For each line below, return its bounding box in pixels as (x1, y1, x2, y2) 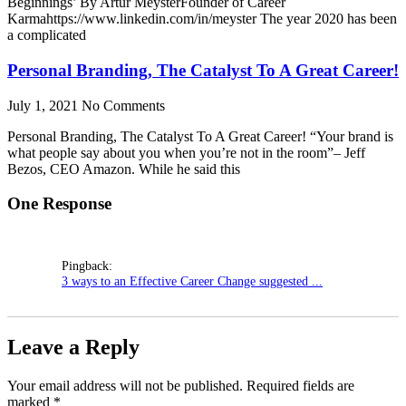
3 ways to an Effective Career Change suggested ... (62, 274, 323, 289)
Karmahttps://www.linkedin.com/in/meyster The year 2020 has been (7, 11, 397, 27)
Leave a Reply (7, 334, 140, 359)
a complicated (7, 27, 86, 43)
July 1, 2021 (7, 97, 82, 113)
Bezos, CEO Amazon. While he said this (7, 160, 240, 177)
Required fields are (246, 377, 354, 393)
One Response (7, 194, 111, 214)
